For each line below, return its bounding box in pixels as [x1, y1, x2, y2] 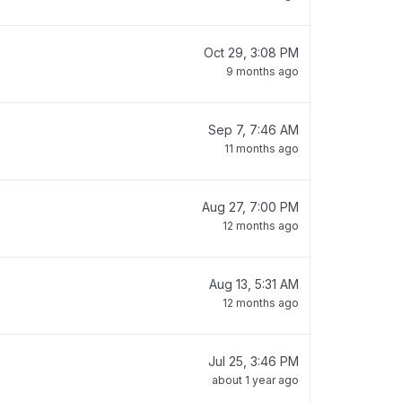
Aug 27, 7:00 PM [202, 199, 299, 214]
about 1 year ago [212, 373, 299, 387]
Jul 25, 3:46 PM [208, 354, 299, 369]
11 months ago [224, 142, 299, 155]
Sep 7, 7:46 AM [208, 122, 299, 137]
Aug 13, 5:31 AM [209, 276, 299, 292]
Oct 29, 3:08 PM [204, 45, 299, 60]
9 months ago [226, 65, 299, 78]
